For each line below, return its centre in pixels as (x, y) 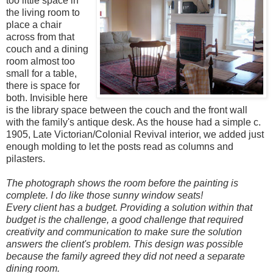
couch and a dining (47, 49)
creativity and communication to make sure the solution (124, 232)
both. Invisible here (47, 97)
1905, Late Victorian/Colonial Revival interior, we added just (135, 134)
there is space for (43, 85)
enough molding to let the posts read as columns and (120, 146)
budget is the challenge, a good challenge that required (125, 219)
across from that (40, 37)
